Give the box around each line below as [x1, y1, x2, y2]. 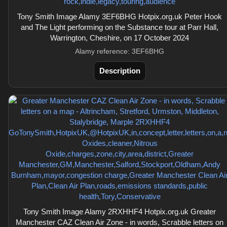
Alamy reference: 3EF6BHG [75, 47, 164, 55]
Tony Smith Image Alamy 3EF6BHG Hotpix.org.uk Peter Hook [17, 12, 222, 21]
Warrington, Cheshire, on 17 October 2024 [50, 33, 189, 42]
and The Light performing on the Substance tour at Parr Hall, [21, 23, 218, 31]
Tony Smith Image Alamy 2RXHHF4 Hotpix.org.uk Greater [23, 207, 216, 216]
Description [99, 66, 140, 75]
